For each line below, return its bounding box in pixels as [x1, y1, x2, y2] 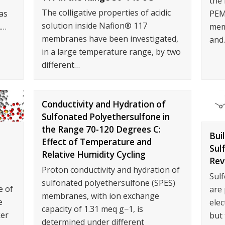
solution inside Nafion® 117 [42, 20, 148, 31]
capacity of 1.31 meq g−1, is [42, 203, 144, 214]
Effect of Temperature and [42, 136, 152, 148]
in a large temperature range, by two [42, 46, 181, 57]
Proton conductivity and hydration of [42, 164, 180, 175]
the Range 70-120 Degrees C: [42, 124, 161, 135]
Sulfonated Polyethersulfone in [42, 111, 170, 123]
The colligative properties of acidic [42, 7, 171, 18]
